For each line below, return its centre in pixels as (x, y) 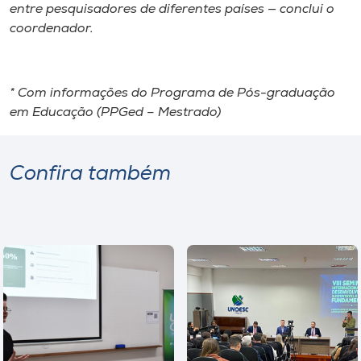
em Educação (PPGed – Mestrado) (115, 112)
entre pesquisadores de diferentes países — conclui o (172, 9)
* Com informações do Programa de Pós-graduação (172, 93)
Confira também (90, 174)
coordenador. (52, 29)
